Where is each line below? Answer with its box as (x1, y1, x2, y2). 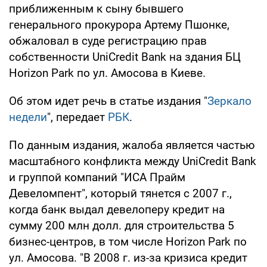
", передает (47, 110, 105, 124)
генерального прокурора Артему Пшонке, (9, 17, 229, 32)
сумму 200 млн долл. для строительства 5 (9, 218, 234, 232)
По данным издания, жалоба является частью (9, 138, 255, 152)
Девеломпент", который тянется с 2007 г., (9, 186, 232, 200)
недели (9, 110, 47, 124)
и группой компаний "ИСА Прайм (9, 170, 185, 184)
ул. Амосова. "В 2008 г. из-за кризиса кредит (9, 250, 247, 265)
